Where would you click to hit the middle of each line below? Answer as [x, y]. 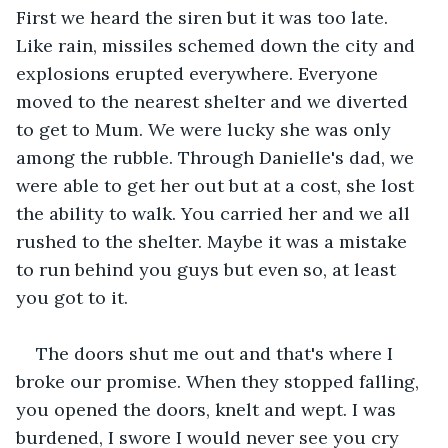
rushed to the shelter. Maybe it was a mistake [214, 241]
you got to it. [72, 297]
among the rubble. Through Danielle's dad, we [217, 157]
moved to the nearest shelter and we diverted [214, 101]
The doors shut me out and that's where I [217, 353]
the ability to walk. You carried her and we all [215, 213]
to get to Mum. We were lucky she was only [206, 129]
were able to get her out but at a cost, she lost [217, 185]
